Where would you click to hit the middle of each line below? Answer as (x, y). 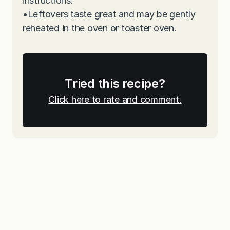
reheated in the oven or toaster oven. (100, 28)
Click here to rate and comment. (115, 100)
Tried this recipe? (115, 84)
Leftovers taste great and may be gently (111, 14)
